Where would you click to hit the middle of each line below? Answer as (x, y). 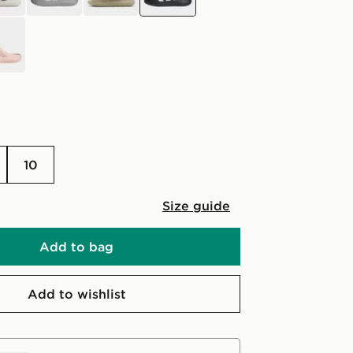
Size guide (196, 206)
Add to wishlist (76, 294)
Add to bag (76, 247)
